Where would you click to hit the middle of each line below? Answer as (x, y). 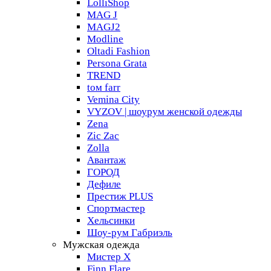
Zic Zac (103, 136)
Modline (105, 39)
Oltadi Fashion (119, 51)
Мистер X (109, 257)
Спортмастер (116, 208)
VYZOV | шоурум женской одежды (165, 112)
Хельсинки (111, 220)
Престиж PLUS (120, 196)
